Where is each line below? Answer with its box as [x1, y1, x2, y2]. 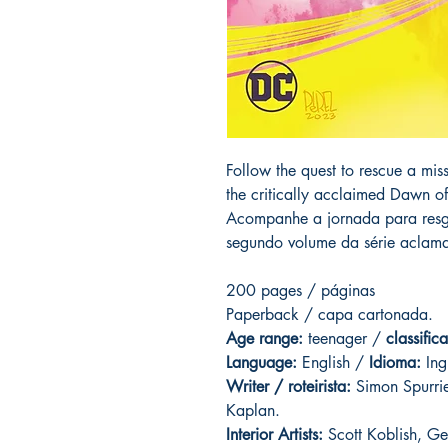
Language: [226, 352, 297, 374]
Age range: [226, 328, 308, 350]
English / [297, 352, 369, 374]
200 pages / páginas [226, 280, 375, 302]
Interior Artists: [226, 424, 328, 446]
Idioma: [369, 352, 421, 374]
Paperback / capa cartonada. [226, 304, 433, 326]
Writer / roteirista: [226, 376, 351, 398]
